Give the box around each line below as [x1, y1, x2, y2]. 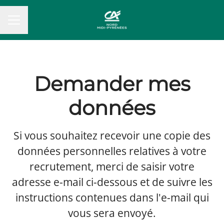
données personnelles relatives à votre [17, 144, 206, 158]
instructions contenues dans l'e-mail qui [15, 190, 209, 204]
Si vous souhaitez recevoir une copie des [13, 128, 210, 142]
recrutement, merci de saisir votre [29, 159, 194, 173]
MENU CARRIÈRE [7, 19, 68, 29]
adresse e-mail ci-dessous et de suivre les [11, 175, 212, 189]
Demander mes [33, 71, 190, 96]
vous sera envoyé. [68, 206, 156, 220]
